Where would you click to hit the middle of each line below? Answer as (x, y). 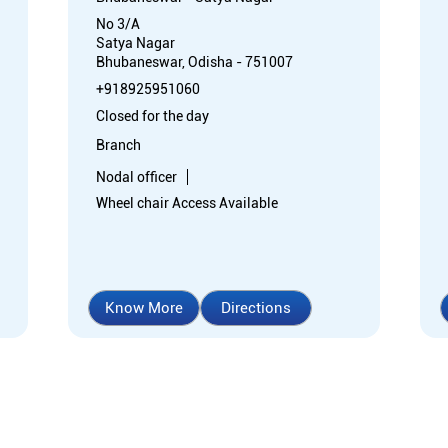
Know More (144, 307)
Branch (118, 144)
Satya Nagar (135, 42)
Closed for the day (152, 115)
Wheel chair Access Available (187, 202)
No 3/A (118, 23)
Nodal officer (136, 176)
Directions (256, 307)
